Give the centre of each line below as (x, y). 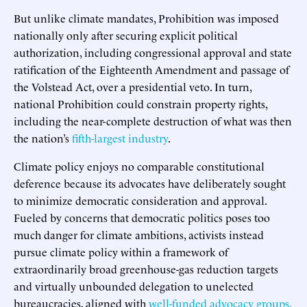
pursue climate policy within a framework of (121, 251)
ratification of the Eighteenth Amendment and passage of (151, 69)
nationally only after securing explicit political (126, 35)
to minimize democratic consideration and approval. (140, 200)
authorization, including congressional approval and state (153, 52)
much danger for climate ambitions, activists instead (139, 234)
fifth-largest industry (120, 137)
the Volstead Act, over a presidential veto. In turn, (133, 86)
